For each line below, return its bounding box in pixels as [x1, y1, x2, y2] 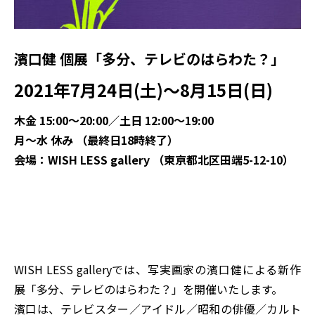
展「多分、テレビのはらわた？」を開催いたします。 [14, 281, 283, 298]
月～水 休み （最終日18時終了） [14, 131, 179, 149]
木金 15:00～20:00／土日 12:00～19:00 [14, 112, 214, 129]
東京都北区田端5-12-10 [164, 151, 283, 169]
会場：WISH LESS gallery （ [14, 151, 164, 169]
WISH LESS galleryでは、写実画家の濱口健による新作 [14, 261, 301, 278]
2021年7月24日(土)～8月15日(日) [14, 77, 273, 103]
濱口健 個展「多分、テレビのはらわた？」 [14, 48, 285, 69]
